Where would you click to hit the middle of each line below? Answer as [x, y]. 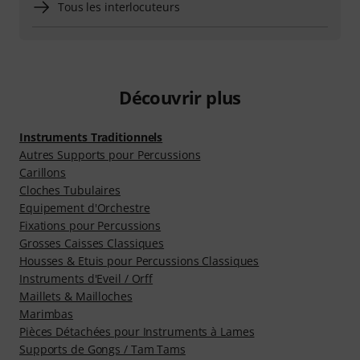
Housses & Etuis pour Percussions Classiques [139, 260]
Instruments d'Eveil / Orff [86, 278]
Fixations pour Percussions [90, 225]
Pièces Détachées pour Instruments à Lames [137, 331]
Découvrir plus [180, 97]
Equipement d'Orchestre [85, 207]
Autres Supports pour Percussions [110, 154]
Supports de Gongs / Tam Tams [102, 349]
